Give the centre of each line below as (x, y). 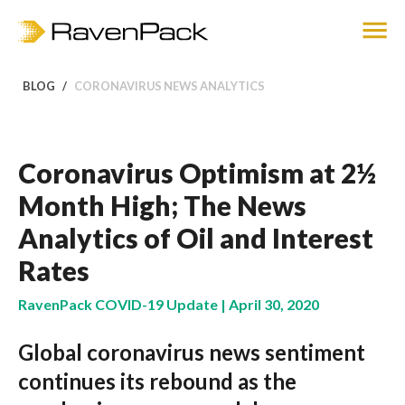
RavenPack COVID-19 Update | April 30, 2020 (169, 304)
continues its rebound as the (157, 381)
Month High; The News (162, 205)
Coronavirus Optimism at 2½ (197, 173)
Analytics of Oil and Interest (196, 238)
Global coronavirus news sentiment (192, 352)
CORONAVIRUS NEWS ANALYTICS (170, 86)
